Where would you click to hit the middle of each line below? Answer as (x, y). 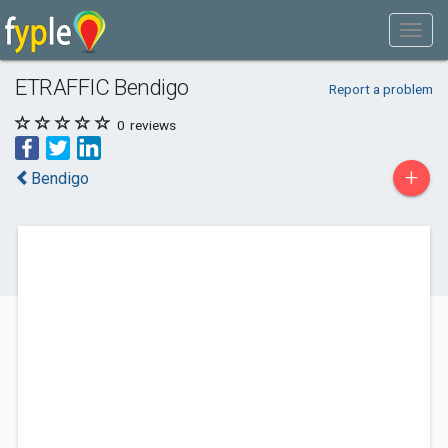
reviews (151, 125)
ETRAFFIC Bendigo (102, 87)
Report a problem (380, 89)
